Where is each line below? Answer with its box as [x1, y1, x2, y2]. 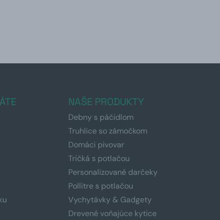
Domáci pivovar [68, 139, 124, 150]
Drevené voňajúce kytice [68, 208, 157, 219]
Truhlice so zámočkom [68, 125, 147, 136]
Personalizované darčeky [68, 166, 158, 177]
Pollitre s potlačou [68, 180, 133, 191]
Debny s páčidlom [68, 111, 134, 122]
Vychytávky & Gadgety [68, 194, 152, 205]
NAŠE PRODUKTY [68, 95, 144, 108]
